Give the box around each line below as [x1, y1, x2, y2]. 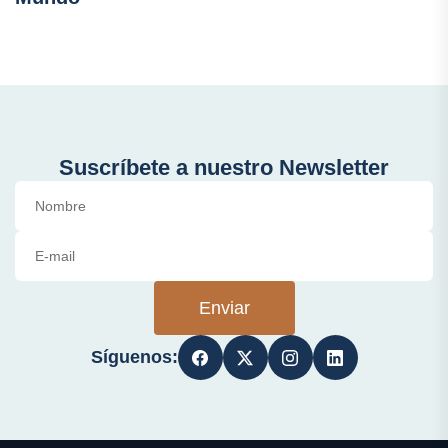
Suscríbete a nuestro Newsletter [59, 155, 389, 181]
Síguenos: [90, 347, 178, 368]
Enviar [198, 298, 250, 319]
